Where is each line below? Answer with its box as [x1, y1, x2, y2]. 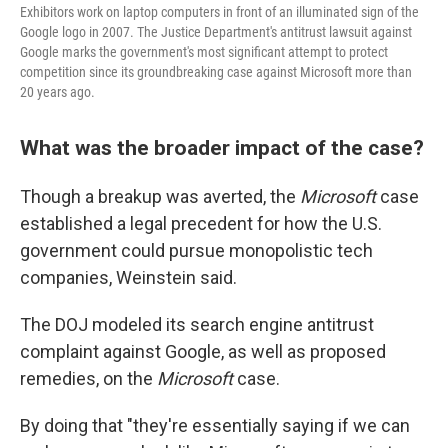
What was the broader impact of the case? [20, 135, 424, 160]
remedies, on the [20, 368, 157, 389]
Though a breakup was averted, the [20, 186, 300, 207]
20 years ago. [20, 84, 95, 100]
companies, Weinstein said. [20, 267, 237, 288]
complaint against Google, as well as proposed [20, 341, 386, 362]
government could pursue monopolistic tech [20, 240, 373, 261]
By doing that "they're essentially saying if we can [20, 415, 410, 436]
